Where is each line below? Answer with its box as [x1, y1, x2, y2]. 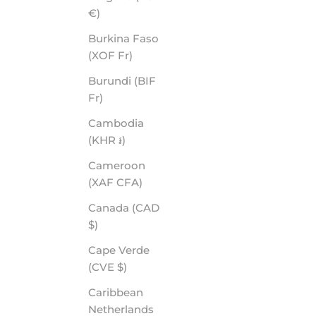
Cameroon [88, 159, 145, 173]
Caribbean [88, 286, 143, 300]
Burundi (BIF [88, 74, 156, 88]
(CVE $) [117, 260, 127, 274]
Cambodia [88, 116, 144, 130]
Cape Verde [88, 243, 150, 257]
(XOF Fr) [118, 49, 133, 63]
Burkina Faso [88, 32, 159, 46]
